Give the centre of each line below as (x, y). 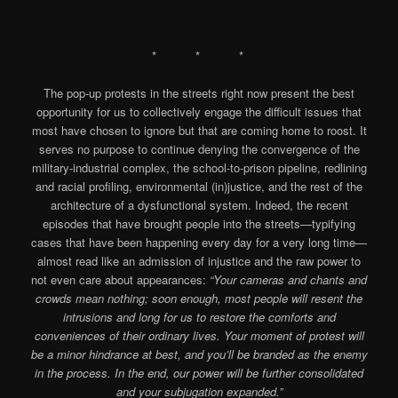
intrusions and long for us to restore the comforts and (199, 317)
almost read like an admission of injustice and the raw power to (199, 261)
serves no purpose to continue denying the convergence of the (199, 149)
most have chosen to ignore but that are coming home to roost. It (199, 131)
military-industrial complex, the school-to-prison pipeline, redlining (199, 168)
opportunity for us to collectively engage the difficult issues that (199, 112)
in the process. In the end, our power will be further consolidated (199, 373)
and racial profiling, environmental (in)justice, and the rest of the (199, 187)
